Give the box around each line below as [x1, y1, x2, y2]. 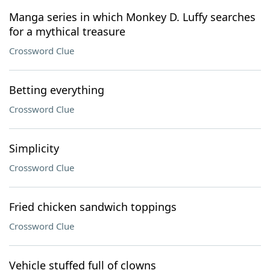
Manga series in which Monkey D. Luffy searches [9, 10, 256, 24]
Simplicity [9, 141, 59, 155]
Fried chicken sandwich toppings [9, 199, 177, 214]
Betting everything [9, 83, 104, 97]
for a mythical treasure [9, 24, 125, 39]
